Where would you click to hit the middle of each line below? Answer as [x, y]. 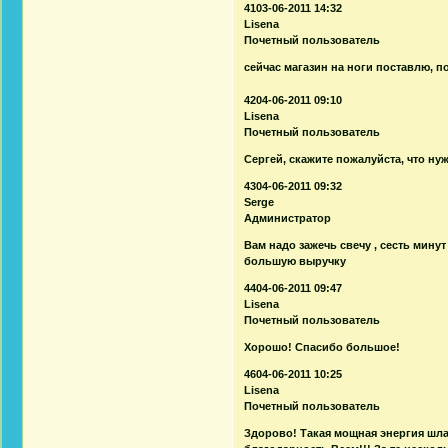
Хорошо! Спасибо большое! [322, 346]
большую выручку [295, 260]
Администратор [288, 217]
